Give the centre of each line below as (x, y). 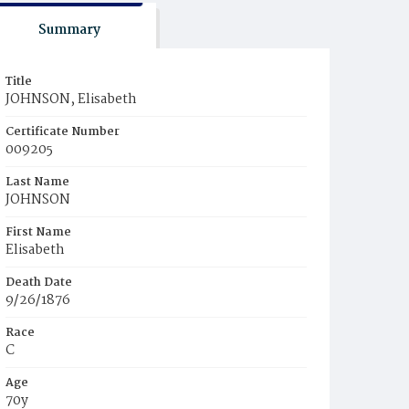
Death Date (39, 283)
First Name (38, 232)
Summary (69, 30)
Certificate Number (63, 132)
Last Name (37, 182)
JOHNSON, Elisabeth (71, 100)
